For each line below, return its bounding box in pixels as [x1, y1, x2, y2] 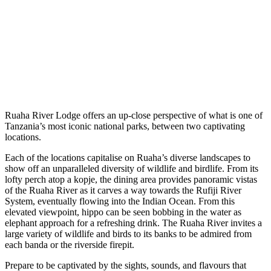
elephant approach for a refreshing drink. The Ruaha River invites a [5, 217, 262, 228]
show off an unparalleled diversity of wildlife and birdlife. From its [5, 163, 258, 174]
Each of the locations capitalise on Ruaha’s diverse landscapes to [5, 152, 250, 163]
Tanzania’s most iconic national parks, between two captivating [5, 120, 245, 131]
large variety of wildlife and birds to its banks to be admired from [5, 228, 252, 239]
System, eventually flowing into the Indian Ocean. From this [5, 195, 235, 206]
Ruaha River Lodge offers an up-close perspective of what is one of [5, 109, 263, 120]
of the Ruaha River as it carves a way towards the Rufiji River [5, 184, 241, 195]
